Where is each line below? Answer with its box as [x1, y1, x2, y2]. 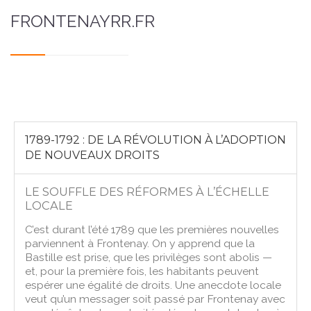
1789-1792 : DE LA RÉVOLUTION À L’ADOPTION [25, 133, 287, 146]
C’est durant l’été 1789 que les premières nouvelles [25, 222, 280, 236]
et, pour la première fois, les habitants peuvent [25, 264, 260, 278]
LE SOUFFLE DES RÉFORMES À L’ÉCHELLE [25, 184, 270, 199]
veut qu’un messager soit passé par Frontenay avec [25, 292, 286, 305]
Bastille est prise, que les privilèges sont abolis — [25, 250, 273, 264]
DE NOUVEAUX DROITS [25, 148, 160, 162]
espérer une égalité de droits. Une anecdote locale [25, 278, 282, 292]
